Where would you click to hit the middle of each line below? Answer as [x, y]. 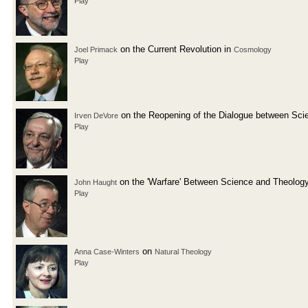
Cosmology [253, 49]
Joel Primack [96, 49]
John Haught [96, 182]
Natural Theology [183, 251]
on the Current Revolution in [176, 49]
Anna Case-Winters [107, 251]
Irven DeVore [96, 115]
